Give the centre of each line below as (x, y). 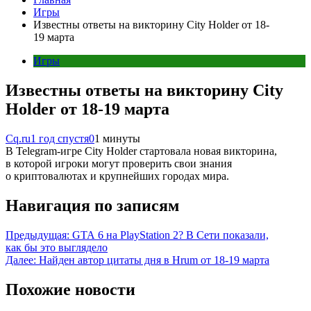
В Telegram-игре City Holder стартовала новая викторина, (141, 151)
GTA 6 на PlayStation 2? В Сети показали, (170, 235)
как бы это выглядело (57, 247)
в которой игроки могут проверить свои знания (119, 163)
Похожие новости (70, 289)
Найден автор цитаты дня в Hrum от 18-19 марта (154, 260)
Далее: (21, 260)
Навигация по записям (92, 205)
